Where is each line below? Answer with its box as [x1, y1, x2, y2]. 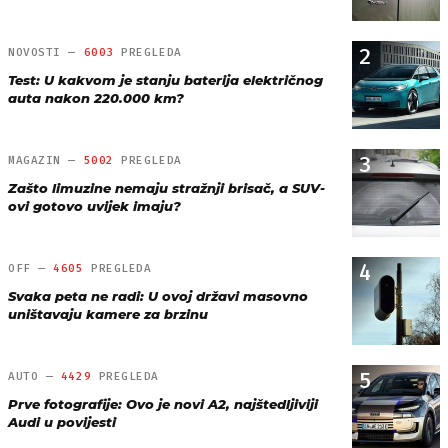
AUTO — [8, 369, 61, 383]
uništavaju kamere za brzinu [8, 305, 208, 322]
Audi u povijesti [8, 413, 116, 430]
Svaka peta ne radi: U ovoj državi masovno [8, 287, 308, 304]
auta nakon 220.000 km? [8, 89, 184, 106]
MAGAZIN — [8, 153, 84, 167]
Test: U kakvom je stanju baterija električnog [8, 71, 323, 88]
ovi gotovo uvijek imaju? [8, 197, 181, 214]
